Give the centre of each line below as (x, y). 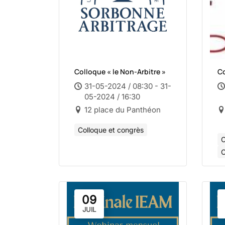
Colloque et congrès (111, 130)
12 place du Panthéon (123, 110)
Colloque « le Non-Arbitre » (120, 72)
